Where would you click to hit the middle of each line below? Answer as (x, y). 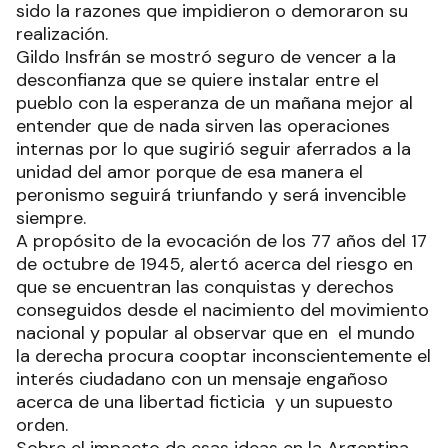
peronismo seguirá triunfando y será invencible (211, 195)
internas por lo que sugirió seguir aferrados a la (213, 149)
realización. (62, 34)
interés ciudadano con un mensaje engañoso (202, 379)
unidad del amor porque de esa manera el (189, 172)
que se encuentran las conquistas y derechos (205, 287)
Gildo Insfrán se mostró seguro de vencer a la (206, 57)
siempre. (51, 218)
